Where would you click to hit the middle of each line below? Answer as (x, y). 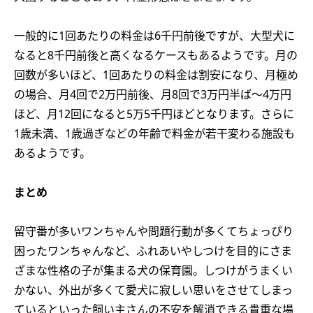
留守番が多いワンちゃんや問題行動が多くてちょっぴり (154, 231)
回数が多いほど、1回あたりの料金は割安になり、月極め (156, 75)
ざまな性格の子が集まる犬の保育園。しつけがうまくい (153, 270)
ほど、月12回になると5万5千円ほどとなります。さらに (154, 114)
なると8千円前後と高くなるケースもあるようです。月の (156, 55)
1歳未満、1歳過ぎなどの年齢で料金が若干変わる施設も (154, 133)
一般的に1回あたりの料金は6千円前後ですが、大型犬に (154, 36)
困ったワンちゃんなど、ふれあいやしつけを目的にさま (153, 251)
